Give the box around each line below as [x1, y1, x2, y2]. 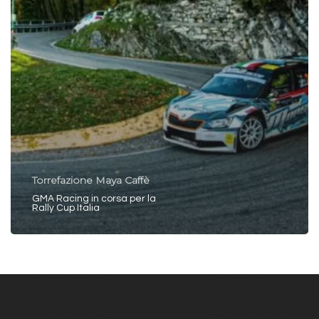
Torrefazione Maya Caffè [32, 174, 150, 187]
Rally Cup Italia [32, 203, 100, 214]
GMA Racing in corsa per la [32, 194, 156, 204]
